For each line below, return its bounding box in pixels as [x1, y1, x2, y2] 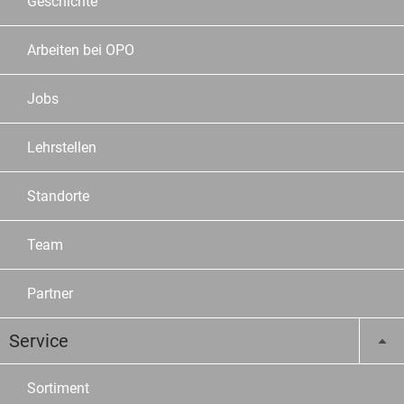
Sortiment [27, 380, 89, 398]
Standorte [27, 188, 89, 206]
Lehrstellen [27, 139, 96, 157]
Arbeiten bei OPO [27, 41, 134, 60]
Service [9, 330, 69, 353]
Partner [27, 285, 73, 303]
